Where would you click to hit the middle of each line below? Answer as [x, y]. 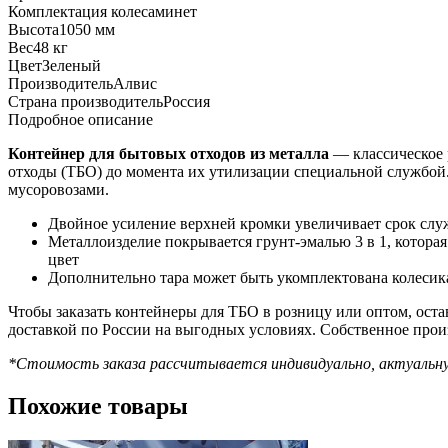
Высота [33, 29]
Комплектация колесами [91, 11]
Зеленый [71, 65]
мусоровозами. [58, 189]
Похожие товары [98, 405]
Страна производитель [85, 101]
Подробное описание [80, 119]
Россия [186, 101]
